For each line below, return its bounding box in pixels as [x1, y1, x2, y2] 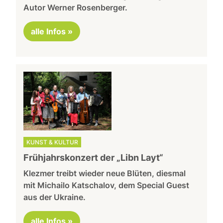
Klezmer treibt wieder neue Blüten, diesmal [23, 168, 186, 179]
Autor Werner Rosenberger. [23, 2, 128, 13]
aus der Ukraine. [23, 192, 86, 203]
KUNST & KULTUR [26, 138, 79, 146]
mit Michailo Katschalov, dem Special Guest [23, 180, 190, 191]
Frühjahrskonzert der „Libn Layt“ [23, 152, 164, 163]
